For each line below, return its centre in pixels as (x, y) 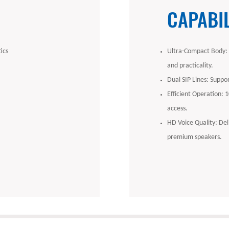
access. (178, 108)
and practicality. (190, 65)
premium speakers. (195, 137)
